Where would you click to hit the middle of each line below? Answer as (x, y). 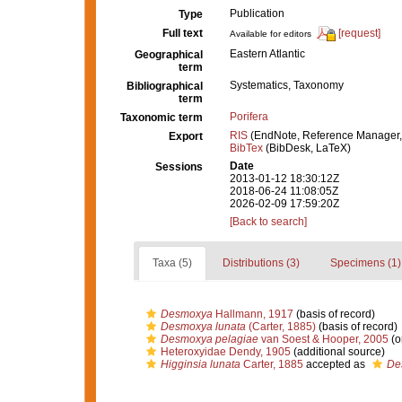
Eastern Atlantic (267, 54)
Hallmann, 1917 (253, 314)
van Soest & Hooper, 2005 (323, 339)
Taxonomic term (162, 118)
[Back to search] (268, 222)
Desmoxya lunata (203, 327)
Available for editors (271, 34)
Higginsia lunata (200, 364)
